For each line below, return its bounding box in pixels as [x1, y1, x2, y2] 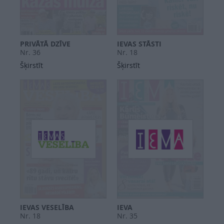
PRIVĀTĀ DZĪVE [20, 39, 70, 48]
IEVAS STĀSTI [117, 39, 161, 48]
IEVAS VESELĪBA [20, 202, 74, 212]
